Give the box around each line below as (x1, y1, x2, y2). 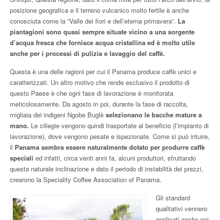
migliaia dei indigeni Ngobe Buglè (10, 110, 104, 119)
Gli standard (156, 192, 190, 202)
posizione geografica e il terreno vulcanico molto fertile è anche (10, 5, 189, 15)
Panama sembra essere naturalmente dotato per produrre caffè (15, 142, 205, 152)
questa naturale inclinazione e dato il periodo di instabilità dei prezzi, (10, 164, 203, 173)
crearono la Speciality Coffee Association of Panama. (10, 174, 162, 184)
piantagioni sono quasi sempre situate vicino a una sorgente (10, 27, 194, 36)
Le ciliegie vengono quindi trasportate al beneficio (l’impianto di (29, 120, 209, 130)
